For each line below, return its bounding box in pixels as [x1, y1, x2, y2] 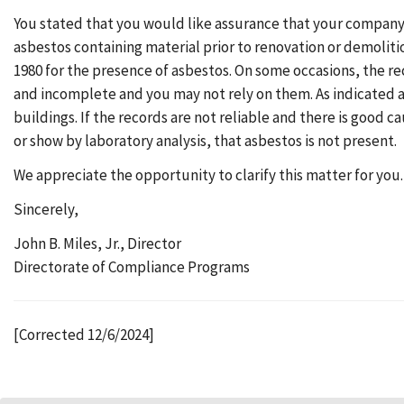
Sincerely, [14, 199, 78, 219]
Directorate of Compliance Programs [14, 257, 250, 277]
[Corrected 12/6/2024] [14, 325, 154, 344]
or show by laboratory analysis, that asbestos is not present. [14, 131, 397, 151]
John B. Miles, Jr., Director [14, 234, 181, 253]
